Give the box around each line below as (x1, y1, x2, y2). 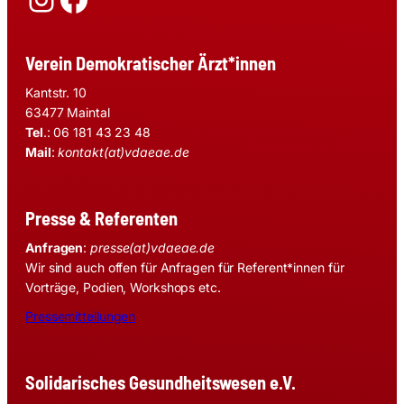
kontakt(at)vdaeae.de (58, 143, 189, 160)
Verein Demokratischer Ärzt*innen (25, 51, 276, 74)
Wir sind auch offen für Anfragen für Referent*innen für (25, 259, 344, 275)
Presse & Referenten (25, 207, 178, 229)
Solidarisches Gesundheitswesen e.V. (25, 371, 296, 393)
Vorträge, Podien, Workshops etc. (25, 279, 221, 295)
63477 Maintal (25, 104, 110, 120)
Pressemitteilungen (25, 308, 136, 324)
